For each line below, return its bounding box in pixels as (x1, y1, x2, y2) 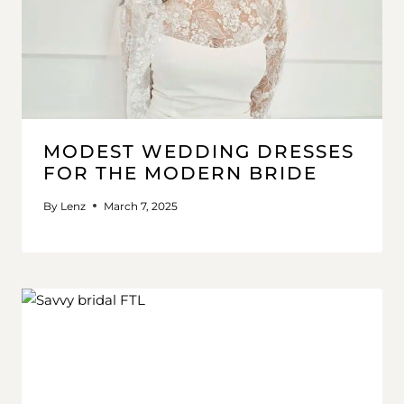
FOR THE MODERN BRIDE (43, 161, 317, 184)
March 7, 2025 (104, 198, 179, 213)
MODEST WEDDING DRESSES (43, 140, 354, 162)
